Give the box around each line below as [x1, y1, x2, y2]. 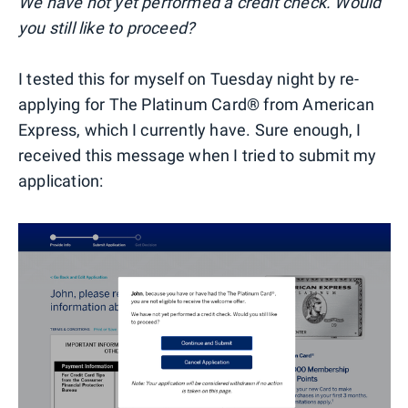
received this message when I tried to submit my [18, 145, 377, 165]
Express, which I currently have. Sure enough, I [18, 119, 362, 139]
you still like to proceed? [18, 17, 195, 37]
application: [18, 170, 104, 190]
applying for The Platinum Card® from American [18, 94, 375, 114]
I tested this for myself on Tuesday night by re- [18, 68, 360, 88]
